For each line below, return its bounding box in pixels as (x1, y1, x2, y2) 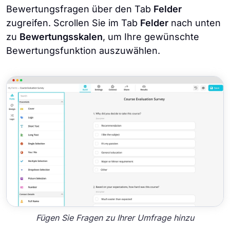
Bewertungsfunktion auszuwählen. (6, 45, 160, 56)
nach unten (168, 17, 221, 28)
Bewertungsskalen (20, 31, 103, 42)
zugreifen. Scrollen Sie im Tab (6, 17, 140, 28)
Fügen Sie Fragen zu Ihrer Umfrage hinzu (36, 212, 194, 223)
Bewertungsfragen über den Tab (6, 3, 154, 14)
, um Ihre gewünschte (103, 31, 199, 42)
